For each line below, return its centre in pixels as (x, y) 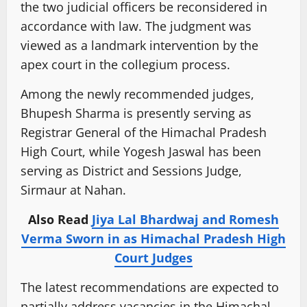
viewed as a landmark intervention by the (139, 46)
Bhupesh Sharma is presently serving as (136, 113)
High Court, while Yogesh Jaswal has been (141, 152)
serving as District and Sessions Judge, (131, 171)
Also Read (60, 220)
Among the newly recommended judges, (137, 94)
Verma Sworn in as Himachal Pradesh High (153, 239)
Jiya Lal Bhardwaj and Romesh (185, 220)
